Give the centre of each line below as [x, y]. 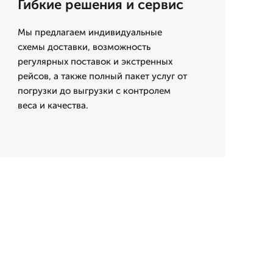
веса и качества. [53, 105]
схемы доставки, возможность [84, 47]
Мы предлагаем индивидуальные [90, 32]
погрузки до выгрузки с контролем [94, 91]
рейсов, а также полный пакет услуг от [102, 76]
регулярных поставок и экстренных [95, 62]
